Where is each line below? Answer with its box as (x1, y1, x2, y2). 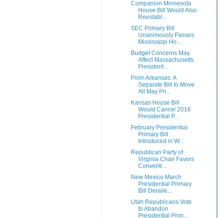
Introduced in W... (138, 138, 183, 145)
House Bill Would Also (138, 7, 197, 14)
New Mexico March (130, 174, 182, 181)
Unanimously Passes (138, 32, 194, 38)
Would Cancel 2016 (138, 106, 191, 113)
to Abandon (138, 205, 168, 212)
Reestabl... (138, 14, 166, 20)
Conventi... (138, 163, 166, 169)
